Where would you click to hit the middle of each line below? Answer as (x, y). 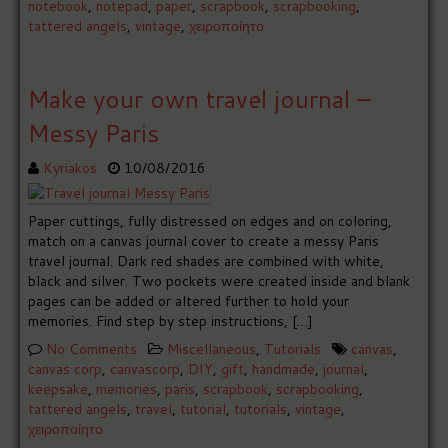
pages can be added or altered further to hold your (189, 301)
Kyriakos (70, 168)
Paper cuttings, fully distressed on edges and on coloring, (210, 221)
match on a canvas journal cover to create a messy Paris (204, 241)
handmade (284, 369)
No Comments (92, 349)
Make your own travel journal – (200, 99)
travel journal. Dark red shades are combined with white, (206, 261)
